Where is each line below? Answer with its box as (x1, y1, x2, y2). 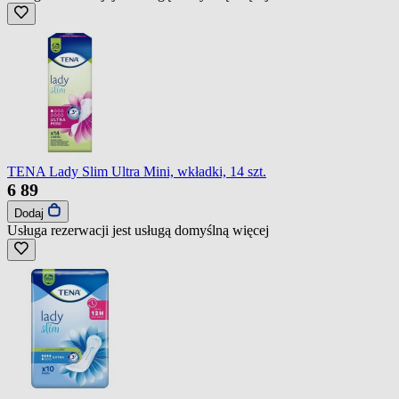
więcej (232, 222, 269, 238)
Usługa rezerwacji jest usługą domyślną (7, 222, 232, 238)
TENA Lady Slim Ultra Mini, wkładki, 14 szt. (7, 163, 266, 179)
